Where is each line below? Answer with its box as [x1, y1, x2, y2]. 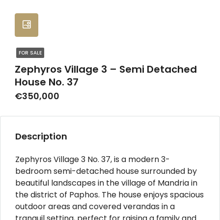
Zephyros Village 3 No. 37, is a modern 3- [15, 153, 170, 165]
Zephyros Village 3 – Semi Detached [15, 62, 197, 76]
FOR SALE [19, 49, 42, 56]
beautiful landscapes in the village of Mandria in [15, 177, 197, 189]
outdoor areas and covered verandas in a [15, 200, 175, 212]
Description [15, 130, 67, 142]
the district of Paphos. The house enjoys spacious [15, 189, 204, 200]
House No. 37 [15, 75, 79, 89]
